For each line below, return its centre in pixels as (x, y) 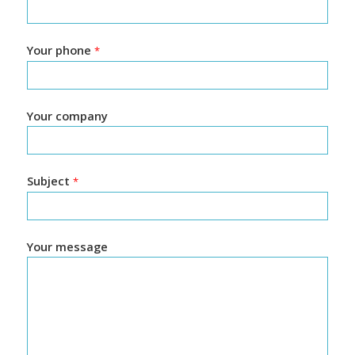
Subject (50, 180)
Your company (67, 115)
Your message (67, 246)
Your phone (60, 50)
